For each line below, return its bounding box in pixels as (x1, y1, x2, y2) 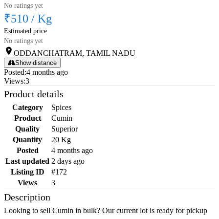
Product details (4, 88, 64, 100)
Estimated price (4, 27, 47, 35)
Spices (51, 103, 71, 112)
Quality (15, 125, 40, 133)
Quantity (13, 135, 42, 144)
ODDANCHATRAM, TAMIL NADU (14, 49, 135, 58)
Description (4, 192, 50, 203)
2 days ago (51, 157, 85, 166)
